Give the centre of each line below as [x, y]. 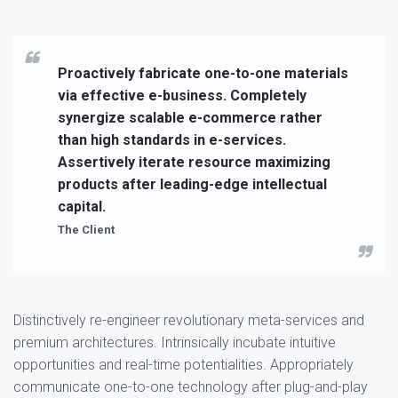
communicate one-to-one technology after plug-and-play [191, 387]
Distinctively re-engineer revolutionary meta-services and [189, 320]
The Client [86, 230]
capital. [82, 207]
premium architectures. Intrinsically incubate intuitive [175, 342]
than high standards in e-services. [172, 140]
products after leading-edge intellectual [192, 184]
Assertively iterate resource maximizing [194, 162]
